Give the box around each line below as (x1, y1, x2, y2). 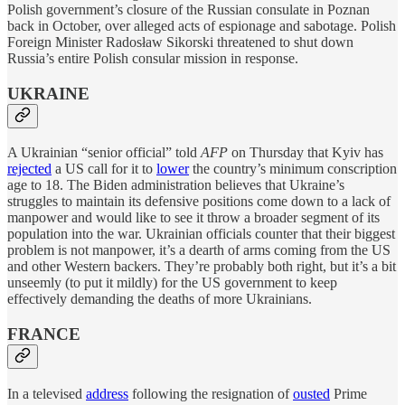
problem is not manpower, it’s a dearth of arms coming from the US (7, 242, 391, 259)
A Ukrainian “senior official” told (7, 145, 201, 161)
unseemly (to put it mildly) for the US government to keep (7, 275, 337, 291)
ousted (293, 385, 330, 401)
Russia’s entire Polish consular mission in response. (7, 51, 298, 67)
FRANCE (7, 325, 80, 344)
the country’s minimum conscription (189, 161, 397, 177)
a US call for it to (52, 161, 156, 177)
